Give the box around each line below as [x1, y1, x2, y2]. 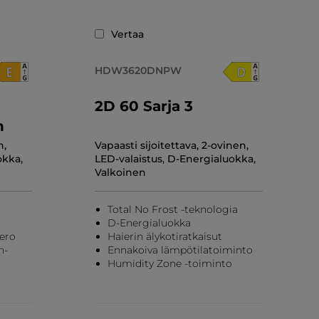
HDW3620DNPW [94, 63, 182, 77]
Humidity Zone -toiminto [107, 256, 232, 270]
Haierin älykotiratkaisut [107, 229, 222, 243]
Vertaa [110, 27, 144, 41]
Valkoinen [94, 165, 146, 179]
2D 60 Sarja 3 [94, 97, 193, 115]
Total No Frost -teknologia [107, 202, 238, 216]
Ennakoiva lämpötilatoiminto [107, 243, 253, 256]
